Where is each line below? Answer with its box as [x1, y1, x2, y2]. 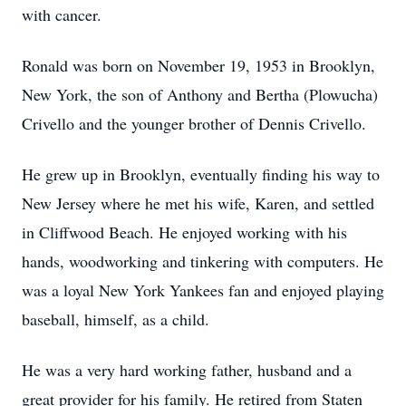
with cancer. [22, 4, 101, 25]
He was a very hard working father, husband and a [22, 359, 352, 381]
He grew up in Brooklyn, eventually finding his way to [22, 163, 380, 185]
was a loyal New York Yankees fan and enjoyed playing [22, 279, 384, 301]
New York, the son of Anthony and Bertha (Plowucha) [22, 83, 378, 105]
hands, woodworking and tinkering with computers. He [22, 250, 383, 272]
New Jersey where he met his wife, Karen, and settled [22, 192, 374, 214]
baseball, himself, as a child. [22, 308, 209, 330]
